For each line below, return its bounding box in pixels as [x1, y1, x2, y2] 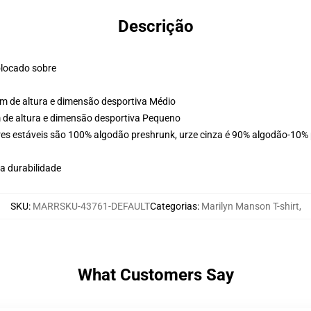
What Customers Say [77, 265, 234, 285]
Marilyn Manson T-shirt [201, 201, 299, 212]
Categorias [149, 201, 197, 212]
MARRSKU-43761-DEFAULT [32, 201, 150, 212]
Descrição [117, 17, 194, 36]
